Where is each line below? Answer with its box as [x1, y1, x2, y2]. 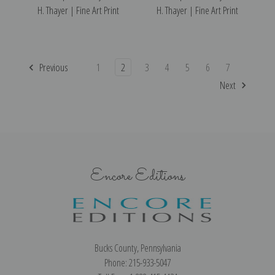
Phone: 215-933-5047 [104, 255, 171, 269]
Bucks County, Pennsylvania [94, 241, 181, 255]
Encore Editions [90, 163, 185, 189]
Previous [37, 60, 68, 74]
